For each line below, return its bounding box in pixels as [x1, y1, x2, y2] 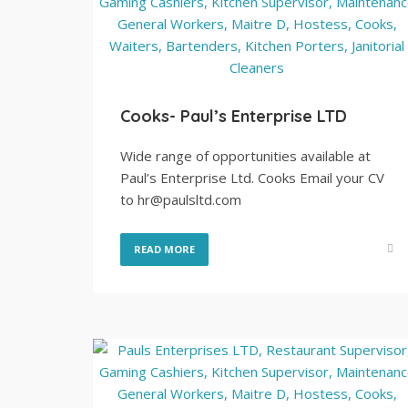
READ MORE [134, 242, 195, 256]
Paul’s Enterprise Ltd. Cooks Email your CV [120, 168, 384, 187]
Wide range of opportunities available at [120, 147, 371, 165]
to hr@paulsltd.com [120, 190, 241, 209]
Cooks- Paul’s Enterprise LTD [120, 106, 347, 127]
